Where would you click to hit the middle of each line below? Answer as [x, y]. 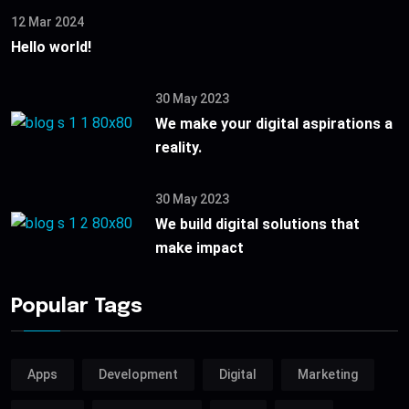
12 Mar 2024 [47, 21]
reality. [178, 147]
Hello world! [51, 47]
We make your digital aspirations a [274, 123]
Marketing [328, 375]
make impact [199, 247]
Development [138, 375]
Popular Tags [77, 306]
